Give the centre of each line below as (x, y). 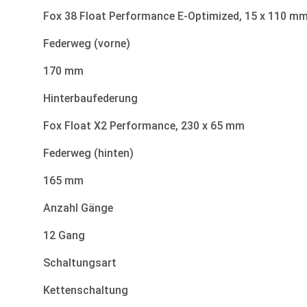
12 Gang (64, 236)
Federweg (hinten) (88, 153)
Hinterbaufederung (90, 99)
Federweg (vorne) (87, 44)
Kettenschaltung (86, 291)
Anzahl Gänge (78, 208)
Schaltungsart (80, 263)
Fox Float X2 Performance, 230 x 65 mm (144, 126)
